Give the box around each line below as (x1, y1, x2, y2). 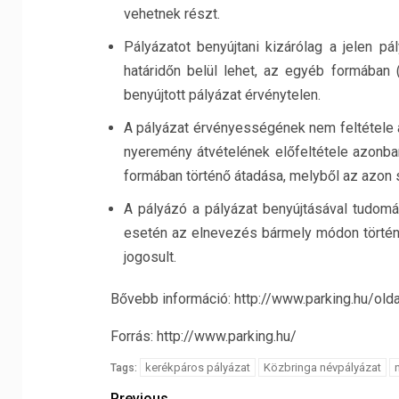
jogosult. (123, 248, 176, 265)
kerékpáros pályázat (144, 361, 250, 374)
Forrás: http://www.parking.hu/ (110, 328, 297, 345)
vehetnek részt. (123, 5, 220, 22)
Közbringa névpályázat (263, 361, 381, 374)
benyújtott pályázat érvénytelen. (123, 86, 321, 103)
